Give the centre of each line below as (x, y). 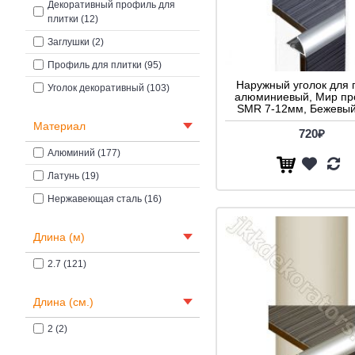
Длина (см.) (63, 302)
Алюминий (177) (84, 153)
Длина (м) (59, 237)
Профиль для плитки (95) (105, 65)
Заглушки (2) (76, 42)
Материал (59, 126)
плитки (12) (73, 19)
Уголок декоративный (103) (109, 88)
